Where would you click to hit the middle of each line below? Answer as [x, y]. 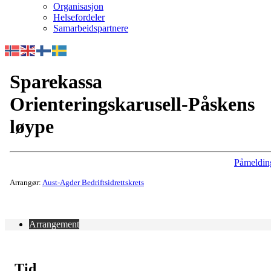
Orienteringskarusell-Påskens [132, 104]
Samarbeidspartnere [91, 28]
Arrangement [54, 224]
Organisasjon [78, 6]
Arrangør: [26, 182]
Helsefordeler [79, 17]
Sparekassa [56, 82]
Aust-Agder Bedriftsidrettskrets [93, 182]
